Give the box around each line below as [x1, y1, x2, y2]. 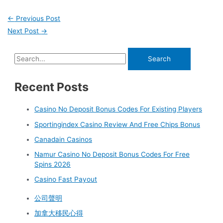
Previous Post [14, 14, 61, 23]
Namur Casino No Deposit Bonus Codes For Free [34, 150, 190, 159]
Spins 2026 [34, 160, 71, 169]
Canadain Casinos [34, 135, 93, 143]
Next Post [7, 27, 41, 35]
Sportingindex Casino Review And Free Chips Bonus [34, 120, 201, 128]
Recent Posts [14, 80, 89, 95]
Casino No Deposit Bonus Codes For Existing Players [34, 105, 203, 113]
